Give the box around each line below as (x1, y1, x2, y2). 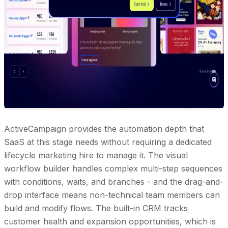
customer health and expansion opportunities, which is (4, 216, 216, 227)
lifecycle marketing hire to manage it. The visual (4, 150, 188, 161)
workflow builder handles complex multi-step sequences (4, 163, 222, 174)
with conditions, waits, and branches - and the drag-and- (4, 177, 223, 187)
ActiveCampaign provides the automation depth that (4, 124, 204, 134)
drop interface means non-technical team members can (4, 190, 220, 201)
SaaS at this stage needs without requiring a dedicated (4, 137, 212, 148)
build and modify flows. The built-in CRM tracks (4, 203, 188, 214)
